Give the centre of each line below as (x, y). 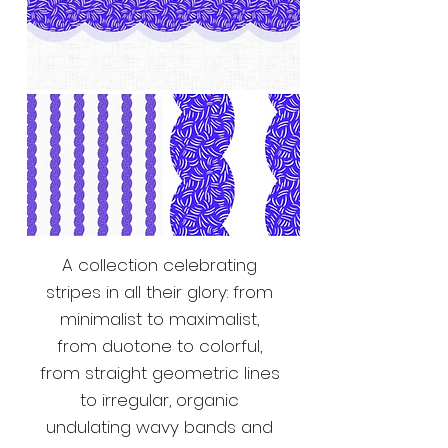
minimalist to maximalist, (159, 319)
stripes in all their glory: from (159, 292)
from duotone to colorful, (159, 346)
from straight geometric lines (159, 373)
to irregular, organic (159, 400)
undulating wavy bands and (159, 427)
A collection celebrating (159, 265)
